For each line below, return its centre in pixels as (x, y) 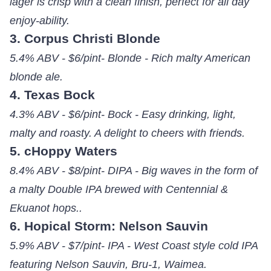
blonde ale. (36, 77)
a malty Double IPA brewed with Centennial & (119, 189)
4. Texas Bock (52, 95)
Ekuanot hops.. (46, 208)
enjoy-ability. (39, 21)
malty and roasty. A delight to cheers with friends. (127, 133)
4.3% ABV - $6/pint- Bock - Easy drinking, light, (122, 114)
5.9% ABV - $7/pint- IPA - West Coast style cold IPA (133, 246)
